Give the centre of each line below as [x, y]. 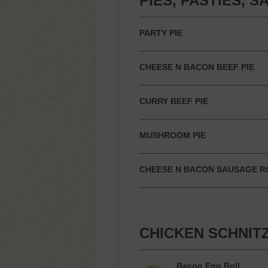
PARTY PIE [161, 33]
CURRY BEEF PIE [174, 101]
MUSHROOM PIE [173, 135]
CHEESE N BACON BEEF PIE [197, 67]
